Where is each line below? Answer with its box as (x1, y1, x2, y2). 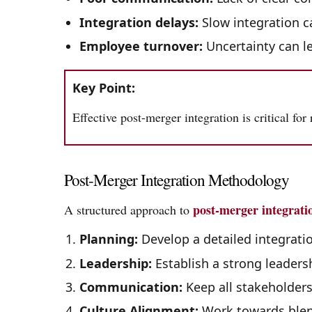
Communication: (79, 278, 182, 295)
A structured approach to (64, 201, 193, 218)
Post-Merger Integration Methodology (64, 169, 290, 191)
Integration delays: (79, 13, 198, 31)
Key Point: (72, 79, 135, 96)
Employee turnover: (79, 37, 203, 54)
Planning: (79, 231, 138, 248)
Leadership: (79, 254, 152, 272)
